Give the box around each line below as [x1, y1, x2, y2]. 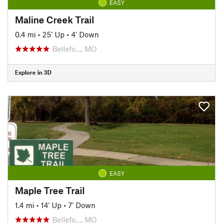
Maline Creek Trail [15, 13, 94, 25]
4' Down [71, 29, 99, 39]
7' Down [68, 200, 96, 210]
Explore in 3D [15, 69, 51, 76]
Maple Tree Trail [15, 184, 85, 196]
